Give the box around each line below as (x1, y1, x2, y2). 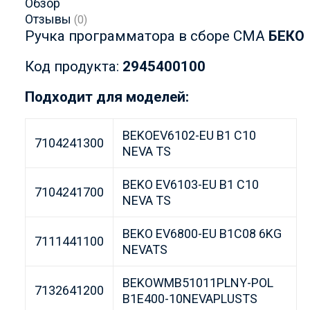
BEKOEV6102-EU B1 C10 (122, 128, 256, 143)
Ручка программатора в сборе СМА (25, 28, 268, 45)
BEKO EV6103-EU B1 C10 (122, 177, 259, 192)
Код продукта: (25, 58, 122, 75)
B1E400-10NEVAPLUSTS (122, 291, 257, 307)
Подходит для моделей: (25, 89, 189, 106)
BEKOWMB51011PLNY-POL (122, 275, 273, 291)
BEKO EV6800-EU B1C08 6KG (122, 226, 282, 241)
